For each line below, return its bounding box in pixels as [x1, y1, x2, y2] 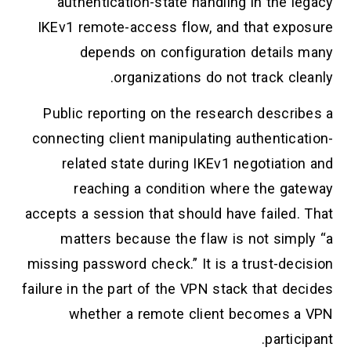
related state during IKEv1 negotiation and [62, 155, 334, 172]
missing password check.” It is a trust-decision [27, 255, 334, 273]
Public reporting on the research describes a [43, 105, 334, 122]
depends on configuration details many [79, 43, 334, 60]
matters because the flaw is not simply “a [60, 230, 334, 248]
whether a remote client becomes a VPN [68, 306, 334, 323]
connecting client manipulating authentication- [31, 130, 334, 147]
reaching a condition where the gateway [74, 180, 334, 197]
